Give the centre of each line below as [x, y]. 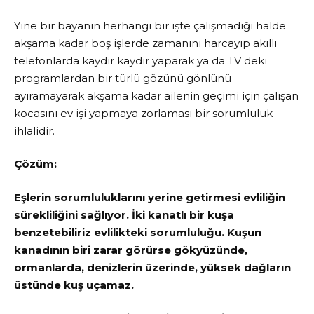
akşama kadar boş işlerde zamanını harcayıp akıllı [145, 43]
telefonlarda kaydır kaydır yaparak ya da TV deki [141, 60]
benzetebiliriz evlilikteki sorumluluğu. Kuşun [138, 232]
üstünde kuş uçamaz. [74, 285]
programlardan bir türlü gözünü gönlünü [123, 78]
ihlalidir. [34, 130]
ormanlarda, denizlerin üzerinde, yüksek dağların [152, 267]
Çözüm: [35, 164]
